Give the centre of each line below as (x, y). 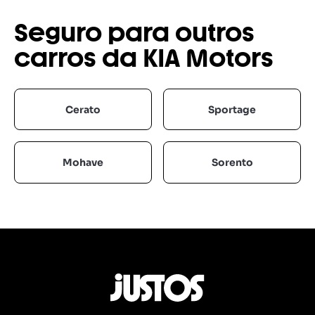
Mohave (83, 162)
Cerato (83, 109)
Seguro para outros (134, 34)
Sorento (232, 162)
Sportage (232, 109)
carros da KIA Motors (144, 59)
